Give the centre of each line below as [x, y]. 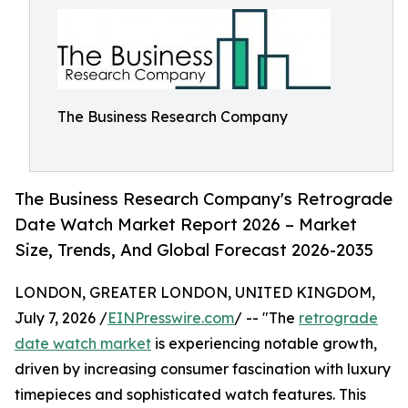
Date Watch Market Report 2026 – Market [186, 224]
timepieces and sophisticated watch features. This [190, 395]
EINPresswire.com [171, 318]
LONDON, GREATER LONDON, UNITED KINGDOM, [195, 293]
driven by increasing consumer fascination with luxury [203, 369]
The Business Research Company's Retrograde [204, 199]
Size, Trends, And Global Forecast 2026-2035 [194, 250]
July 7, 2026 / [61, 318]
